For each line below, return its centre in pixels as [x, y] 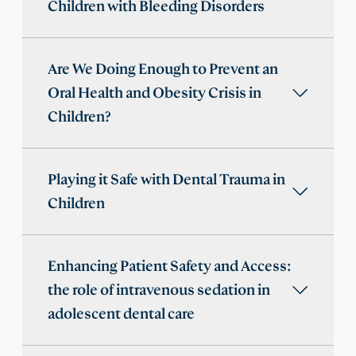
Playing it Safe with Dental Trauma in [166, 180]
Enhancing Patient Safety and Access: [169, 267]
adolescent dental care [121, 314]
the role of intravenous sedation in [159, 290]
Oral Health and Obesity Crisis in [155, 93]
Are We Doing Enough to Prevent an [163, 70]
